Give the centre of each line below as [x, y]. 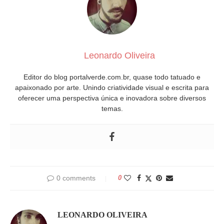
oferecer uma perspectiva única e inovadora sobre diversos [112, 98]
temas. [112, 108]
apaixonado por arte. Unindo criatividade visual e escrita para [112, 87]
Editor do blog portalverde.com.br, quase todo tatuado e [112, 77]
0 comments [76, 178]
